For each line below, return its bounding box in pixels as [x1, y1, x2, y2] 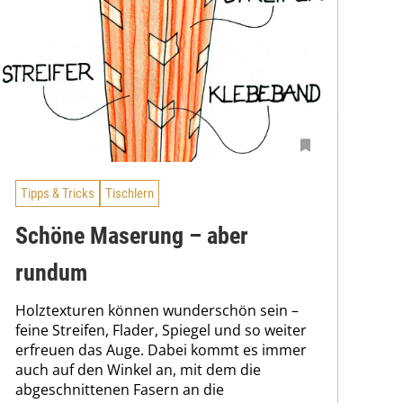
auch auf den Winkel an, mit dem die [15, 359, 261, 380]
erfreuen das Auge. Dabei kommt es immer [15, 339, 307, 360]
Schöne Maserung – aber [15, 221, 248, 249]
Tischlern [105, 185, 154, 202]
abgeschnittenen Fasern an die [15, 379, 224, 399]
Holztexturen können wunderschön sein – [15, 300, 299, 320]
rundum [15, 258, 87, 286]
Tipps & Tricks [21, 185, 94, 202]
